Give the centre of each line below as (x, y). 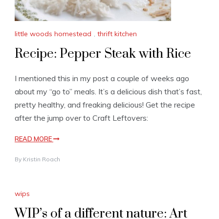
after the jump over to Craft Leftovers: (84, 118)
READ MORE (34, 139)
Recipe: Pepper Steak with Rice (103, 54)
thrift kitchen (117, 34)
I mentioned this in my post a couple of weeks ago (102, 78)
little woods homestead (53, 34)
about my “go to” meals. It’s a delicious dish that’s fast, (108, 92)
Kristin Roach (42, 159)
